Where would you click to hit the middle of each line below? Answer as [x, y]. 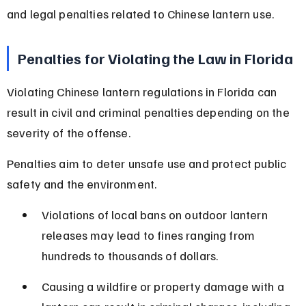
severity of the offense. [68, 132]
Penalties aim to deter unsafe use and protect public [148, 163]
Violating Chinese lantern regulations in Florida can [143, 91]
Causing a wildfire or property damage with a [164, 286]
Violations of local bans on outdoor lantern [156, 214]
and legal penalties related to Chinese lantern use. [140, 13]
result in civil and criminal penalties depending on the [149, 112]
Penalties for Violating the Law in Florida [155, 58]
